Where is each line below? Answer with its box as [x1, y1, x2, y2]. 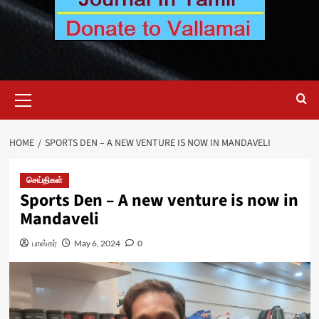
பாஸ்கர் [31, 238, 57, 249]
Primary [25, 80, 59, 95]
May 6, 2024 [73, 238, 120, 249]
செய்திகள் [26, 174, 63, 187]
